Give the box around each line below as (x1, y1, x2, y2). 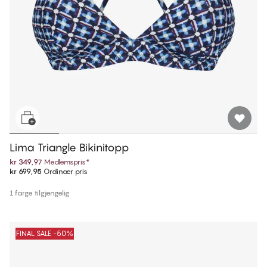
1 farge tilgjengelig (10, 188, 69, 197)
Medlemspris (44, 157, 86, 166)
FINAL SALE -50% (16, 228, 73, 238)
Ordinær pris (42, 166, 88, 176)
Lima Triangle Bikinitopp (10, 141, 129, 154)
